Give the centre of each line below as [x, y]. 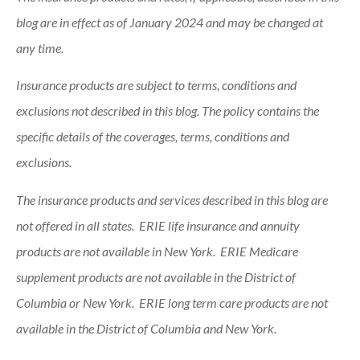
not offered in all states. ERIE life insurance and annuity [158, 225]
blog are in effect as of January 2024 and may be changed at [170, 22]
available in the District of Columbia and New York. [147, 328]
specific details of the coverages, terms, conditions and [153, 137]
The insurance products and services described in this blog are [172, 199]
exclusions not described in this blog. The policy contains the [168, 111]
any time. [41, 47]
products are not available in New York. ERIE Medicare [157, 251]
